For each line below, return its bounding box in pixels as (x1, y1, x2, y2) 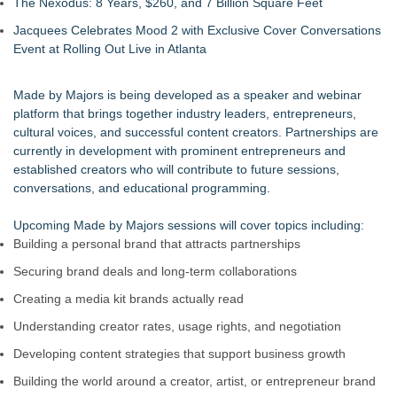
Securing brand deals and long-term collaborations (13, 264, 297, 278)
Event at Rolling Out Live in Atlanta (13, 42, 206, 56)
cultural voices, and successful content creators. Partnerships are (13, 125, 378, 139)
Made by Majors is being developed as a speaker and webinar (13, 88, 362, 102)
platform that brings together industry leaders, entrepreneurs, (13, 106, 356, 121)
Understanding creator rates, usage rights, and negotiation (13, 319, 341, 333)
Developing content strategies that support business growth (13, 346, 346, 361)
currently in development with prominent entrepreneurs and (13, 144, 346, 158)
